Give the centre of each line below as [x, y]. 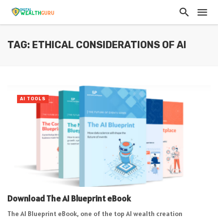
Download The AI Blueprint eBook [69, 198]
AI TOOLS [33, 99]
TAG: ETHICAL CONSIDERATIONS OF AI [97, 45]
